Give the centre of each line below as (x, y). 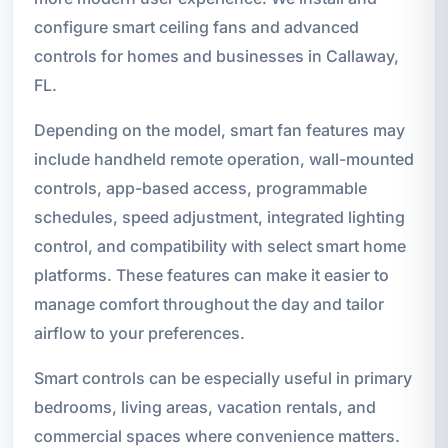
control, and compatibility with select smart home (219, 246)
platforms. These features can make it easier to (211, 275)
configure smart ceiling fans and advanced (196, 27)
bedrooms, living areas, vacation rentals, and (204, 407)
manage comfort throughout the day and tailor (208, 304)
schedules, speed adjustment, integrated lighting (219, 217)
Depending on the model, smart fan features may (219, 130)
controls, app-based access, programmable (200, 188)
